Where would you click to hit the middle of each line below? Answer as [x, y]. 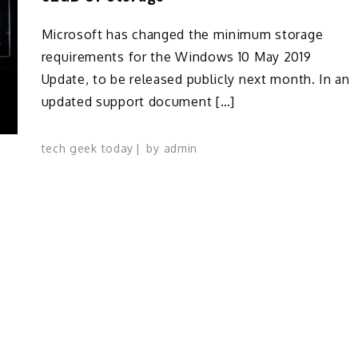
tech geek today [87, 149]
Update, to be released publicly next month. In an [195, 79]
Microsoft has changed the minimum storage [182, 34]
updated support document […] [138, 101]
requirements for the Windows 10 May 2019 [176, 56]
